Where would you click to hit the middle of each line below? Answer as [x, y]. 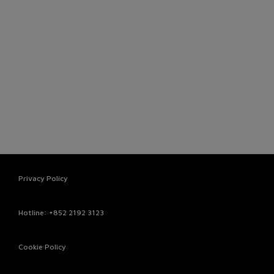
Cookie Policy [42, 247]
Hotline [31, 213]
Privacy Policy [43, 178]
